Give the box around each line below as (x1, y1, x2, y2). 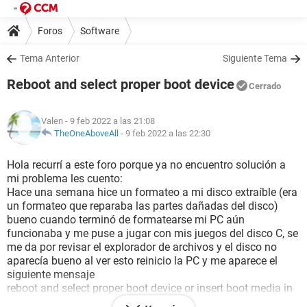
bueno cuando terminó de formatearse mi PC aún (7, 213, 245, 226)
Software (80, 25, 119, 36)
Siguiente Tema (223, 53, 287, 64)
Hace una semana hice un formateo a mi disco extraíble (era (7, 186, 297, 199)
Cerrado (249, 81, 281, 91)
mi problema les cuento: (7, 172, 123, 185)
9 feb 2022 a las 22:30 (125, 128, 210, 138)
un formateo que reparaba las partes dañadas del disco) (7, 199, 278, 212)
